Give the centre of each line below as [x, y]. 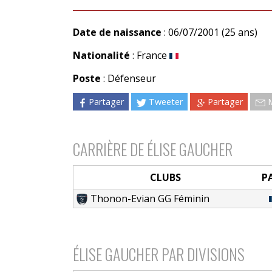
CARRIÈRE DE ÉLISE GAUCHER [152, 148]
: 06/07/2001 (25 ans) [209, 32]
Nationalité [101, 55]
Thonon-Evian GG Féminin [150, 198]
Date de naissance [117, 32]
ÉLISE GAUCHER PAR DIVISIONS [158, 253]
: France [149, 55]
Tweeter [166, 101]
